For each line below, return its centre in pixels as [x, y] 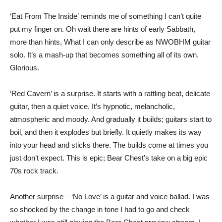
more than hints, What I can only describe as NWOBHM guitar [110, 42]
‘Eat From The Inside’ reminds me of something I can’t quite [106, 16]
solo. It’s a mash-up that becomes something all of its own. [104, 55]
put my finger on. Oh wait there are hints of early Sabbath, [103, 29]
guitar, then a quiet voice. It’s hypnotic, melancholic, [92, 106]
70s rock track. [34, 170]
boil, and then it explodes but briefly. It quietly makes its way [106, 132]
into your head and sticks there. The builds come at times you [109, 145]
